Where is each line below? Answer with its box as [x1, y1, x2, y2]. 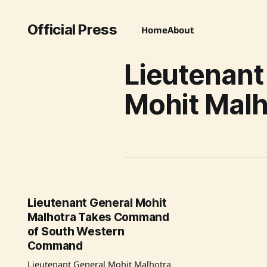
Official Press [27, 21, 117, 38]
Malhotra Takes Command [27, 210, 169, 224]
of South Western [27, 225, 125, 238]
